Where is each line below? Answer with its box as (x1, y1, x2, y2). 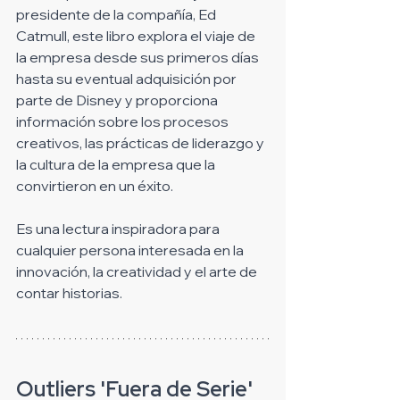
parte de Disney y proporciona (16, 90, 221, 109)
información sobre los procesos (16, 112, 231, 130)
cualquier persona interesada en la (16, 240, 246, 259)
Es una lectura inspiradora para (16, 219, 222, 237)
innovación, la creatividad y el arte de (16, 262, 260, 280)
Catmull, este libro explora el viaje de (16, 26, 258, 45)
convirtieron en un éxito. (16, 176, 176, 195)
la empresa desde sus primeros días (16, 47, 262, 66)
